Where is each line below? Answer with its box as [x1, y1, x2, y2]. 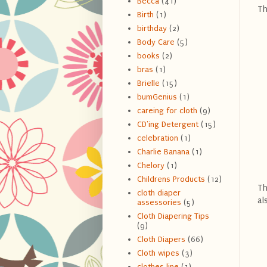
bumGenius [136, 92, 177, 102]
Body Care [136, 38, 175, 47]
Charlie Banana [136, 147, 190, 157]
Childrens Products [136, 175, 205, 184]
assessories [136, 198, 181, 207]
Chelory [136, 161, 164, 170]
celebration [136, 133, 178, 143]
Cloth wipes [136, 249, 179, 258]
